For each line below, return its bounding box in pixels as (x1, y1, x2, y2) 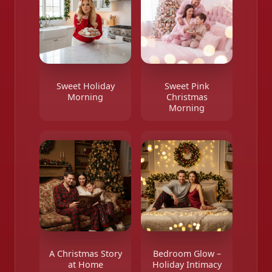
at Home (67, 259, 103, 270)
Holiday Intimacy (152, 259, 222, 270)
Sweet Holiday (56, 80, 115, 92)
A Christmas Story (49, 248, 122, 259)
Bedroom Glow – (152, 248, 221, 259)
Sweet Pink (164, 80, 209, 92)
